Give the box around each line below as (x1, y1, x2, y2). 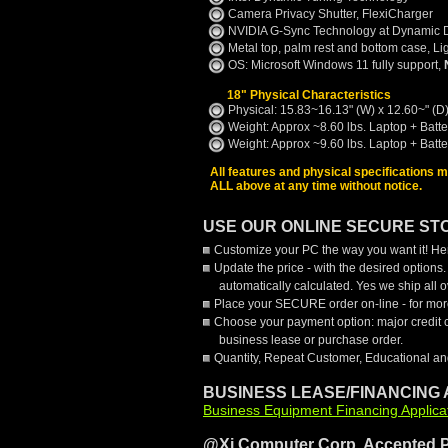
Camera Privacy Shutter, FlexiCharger (225, 6, 433, 21)
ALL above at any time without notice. (210, 179, 422, 193)
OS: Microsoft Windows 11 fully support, (225, 57, 444, 72)
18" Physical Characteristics (227, 88, 391, 102)
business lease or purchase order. (219, 333, 403, 347)
